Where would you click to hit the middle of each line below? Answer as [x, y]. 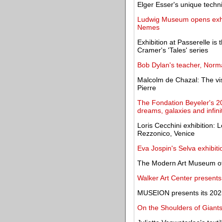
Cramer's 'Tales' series [173, 50]
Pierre [147, 88]
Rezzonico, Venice [166, 133]
